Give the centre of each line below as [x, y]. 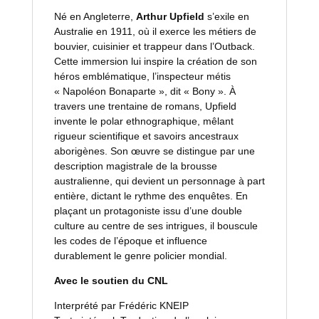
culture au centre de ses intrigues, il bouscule [156, 226]
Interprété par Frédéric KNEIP [121, 305]
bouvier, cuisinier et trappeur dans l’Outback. [154, 46]
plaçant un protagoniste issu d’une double [148, 211]
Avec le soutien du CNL [111, 281]
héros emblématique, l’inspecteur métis [142, 76]
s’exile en [228, 16]
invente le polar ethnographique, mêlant [143, 121]
